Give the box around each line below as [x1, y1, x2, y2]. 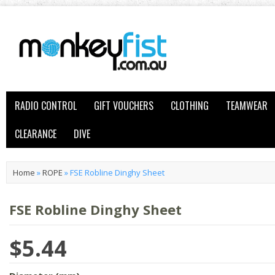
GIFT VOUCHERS [94, 98, 153, 113]
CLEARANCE [15, 126, 56, 141]
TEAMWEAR [226, 98, 268, 113]
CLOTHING [171, 98, 209, 113]
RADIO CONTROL [15, 98, 77, 113]
